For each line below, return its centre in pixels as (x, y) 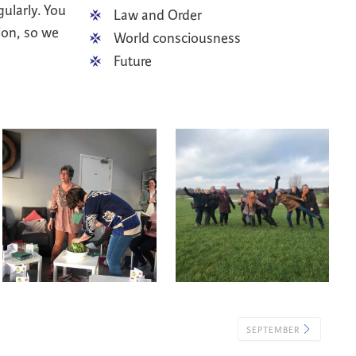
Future (132, 61)
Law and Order (157, 15)
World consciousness (177, 38)
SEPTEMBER (274, 329)
